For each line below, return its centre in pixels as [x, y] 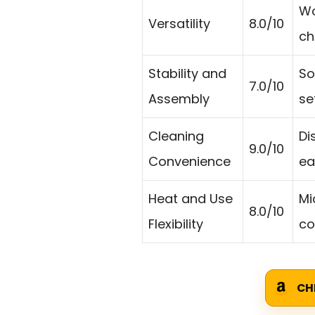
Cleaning [176, 136]
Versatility [179, 24]
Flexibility [176, 224]
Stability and [187, 74]
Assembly [179, 99]
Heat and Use [191, 199]
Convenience [189, 162]
